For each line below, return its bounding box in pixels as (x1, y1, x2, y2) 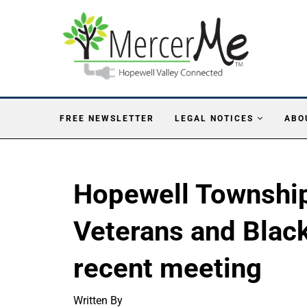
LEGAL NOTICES (175, 113, 254, 123)
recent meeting (73, 251, 262, 284)
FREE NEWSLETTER (60, 113, 154, 123)
